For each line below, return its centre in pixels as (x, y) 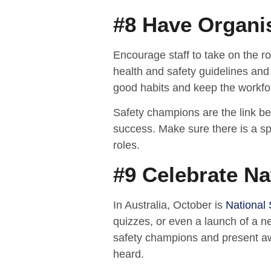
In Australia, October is (169, 205)
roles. (126, 145)
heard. (129, 254)
